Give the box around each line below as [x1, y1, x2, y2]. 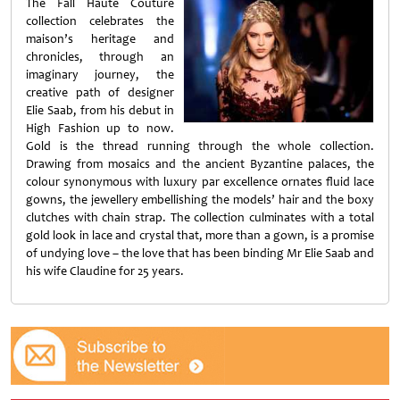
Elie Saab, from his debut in [26, 103, 174, 118]
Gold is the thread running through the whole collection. [26, 138, 374, 154]
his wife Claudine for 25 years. [26, 263, 184, 279]
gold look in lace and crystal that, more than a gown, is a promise [26, 228, 374, 243]
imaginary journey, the [26, 67, 174, 82]
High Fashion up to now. [26, 121, 174, 136]
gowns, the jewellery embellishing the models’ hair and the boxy [26, 192, 374, 207]
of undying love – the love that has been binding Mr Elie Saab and [26, 246, 374, 261]
